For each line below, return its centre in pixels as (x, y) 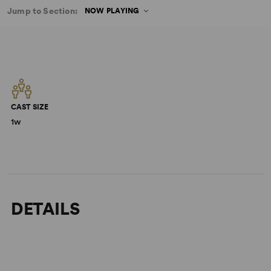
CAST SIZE (29, 107)
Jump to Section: (42, 11)
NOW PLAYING (112, 11)
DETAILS (45, 209)
